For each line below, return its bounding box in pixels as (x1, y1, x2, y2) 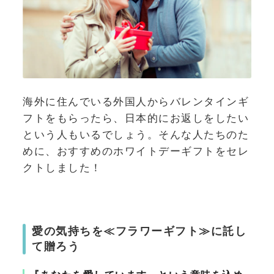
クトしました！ (23, 161, 102, 174)
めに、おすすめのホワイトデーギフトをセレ (23, 145, 249, 158)
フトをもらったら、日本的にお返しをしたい (23, 112, 249, 125)
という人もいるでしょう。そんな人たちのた (23, 128, 249, 141)
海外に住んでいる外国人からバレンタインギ (23, 95, 249, 108)
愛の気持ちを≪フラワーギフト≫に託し (32, 224, 246, 237)
